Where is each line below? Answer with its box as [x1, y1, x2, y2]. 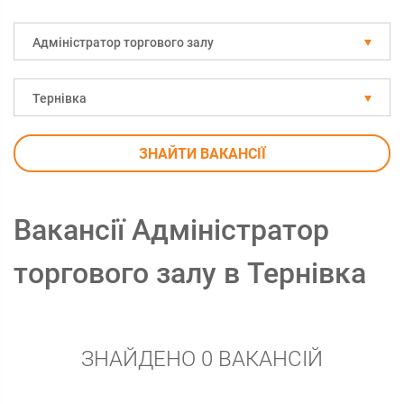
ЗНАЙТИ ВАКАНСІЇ [138, 145, 266, 162]
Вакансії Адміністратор [14, 213, 329, 247]
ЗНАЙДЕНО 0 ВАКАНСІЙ [81, 346, 323, 372]
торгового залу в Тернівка [14, 256, 366, 290]
